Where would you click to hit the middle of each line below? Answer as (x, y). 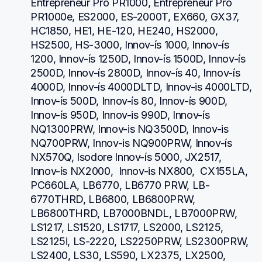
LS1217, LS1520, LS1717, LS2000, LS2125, (127, 227)
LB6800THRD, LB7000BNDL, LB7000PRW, (134, 213)
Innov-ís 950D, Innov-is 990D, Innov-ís (120, 115)
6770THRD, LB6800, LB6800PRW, (113, 199)
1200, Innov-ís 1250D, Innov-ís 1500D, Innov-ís (138, 58)
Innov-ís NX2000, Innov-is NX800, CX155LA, (139, 171)
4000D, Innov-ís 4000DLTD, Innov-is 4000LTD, (141, 87)
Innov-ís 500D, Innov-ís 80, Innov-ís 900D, (129, 101)
